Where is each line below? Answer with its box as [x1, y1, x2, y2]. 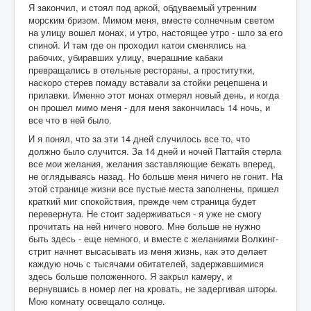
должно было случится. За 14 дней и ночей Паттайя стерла [28, 144, 281, 158]
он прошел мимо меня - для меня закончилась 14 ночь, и [28, 101, 270, 115]
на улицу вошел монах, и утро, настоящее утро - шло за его [28, 26, 283, 40]
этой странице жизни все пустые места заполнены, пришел [28, 182, 279, 196]
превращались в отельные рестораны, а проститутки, [28, 63, 255, 77]
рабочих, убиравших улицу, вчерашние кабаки [28, 51, 223, 65]
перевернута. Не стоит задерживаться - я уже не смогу [28, 207, 262, 221]
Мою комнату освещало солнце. [28, 294, 165, 308]
